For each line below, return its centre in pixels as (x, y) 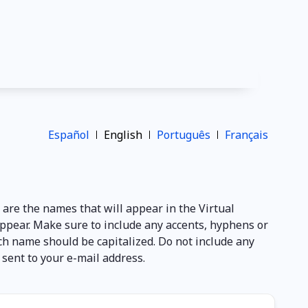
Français (246, 134)
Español (69, 134)
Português (184, 134)
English (123, 134)
